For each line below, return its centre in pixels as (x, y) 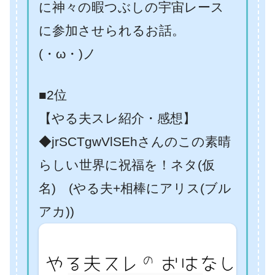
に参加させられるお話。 (112, 31)
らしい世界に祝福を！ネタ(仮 (127, 165)
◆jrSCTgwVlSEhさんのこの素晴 (135, 142)
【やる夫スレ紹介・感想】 (117, 118)
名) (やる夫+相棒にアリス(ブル (135, 188)
